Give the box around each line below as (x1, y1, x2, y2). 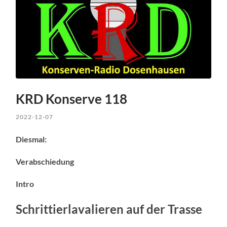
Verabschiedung (16, 156, 74, 166)
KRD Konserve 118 (16, 90, 128, 107)
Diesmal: (16, 134, 47, 144)
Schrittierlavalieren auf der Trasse (16, 201, 203, 216)
